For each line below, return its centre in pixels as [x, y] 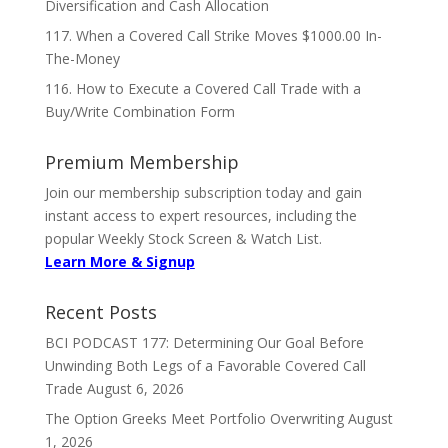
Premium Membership [141, 161]
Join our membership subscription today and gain [203, 192]
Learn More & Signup [119, 261]
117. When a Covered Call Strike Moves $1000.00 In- [213, 35]
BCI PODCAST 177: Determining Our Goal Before [204, 342]
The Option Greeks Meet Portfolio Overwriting [194, 418]
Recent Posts [100, 311]
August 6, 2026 [135, 388]
